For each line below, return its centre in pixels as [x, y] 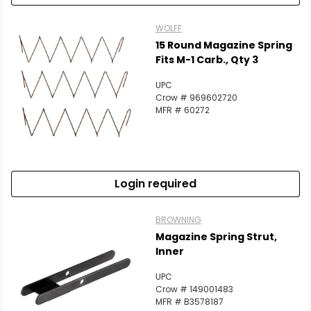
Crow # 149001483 [194, 289]
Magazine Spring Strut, [216, 237]
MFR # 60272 [183, 110]
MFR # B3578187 [190, 302]
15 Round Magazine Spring [224, 45]
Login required [155, 184]
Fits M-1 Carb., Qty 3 [207, 60]
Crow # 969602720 [196, 98]
